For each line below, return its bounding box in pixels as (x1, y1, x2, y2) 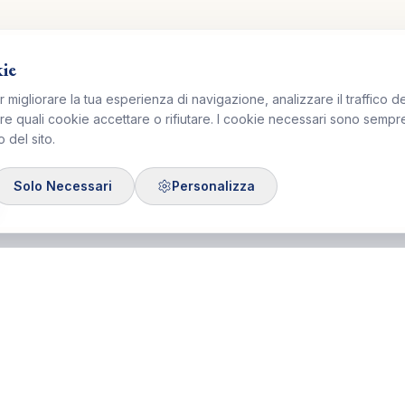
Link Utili (221, 373, 288, 394)
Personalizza (172, 178, 255, 193)
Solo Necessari (14, 178, 112, 193)
